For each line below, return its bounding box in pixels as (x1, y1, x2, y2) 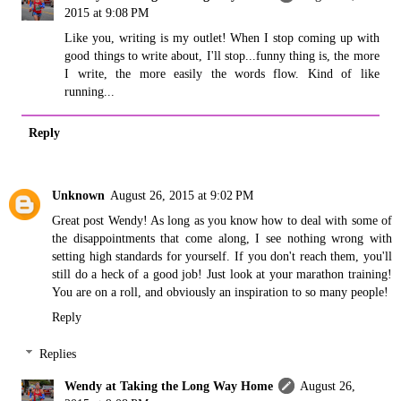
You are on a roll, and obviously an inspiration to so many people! (52, 284, 388, 299)
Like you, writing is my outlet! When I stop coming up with (64, 30, 380, 46)
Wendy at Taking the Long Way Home (64, 379, 274, 394)
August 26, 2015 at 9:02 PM (110, 187, 253, 202)
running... (64, 84, 115, 99)
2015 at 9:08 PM (64, 5, 149, 21)
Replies (39, 346, 77, 362)
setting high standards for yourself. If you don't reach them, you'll (52, 248, 392, 263)
